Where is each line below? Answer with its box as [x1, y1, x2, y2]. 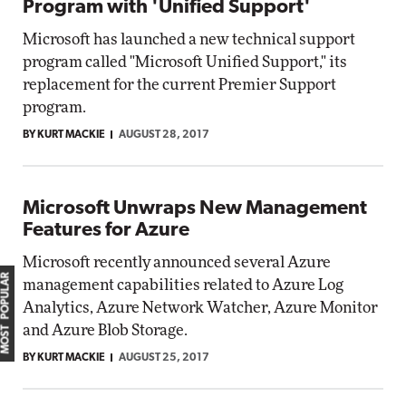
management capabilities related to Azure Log [23, 277, 343, 293]
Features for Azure [23, 220, 189, 241]
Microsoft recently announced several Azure [23, 255, 331, 270]
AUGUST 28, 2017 [119, 130, 209, 140]
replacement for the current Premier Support [23, 77, 336, 92]
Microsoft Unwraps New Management [23, 198, 367, 219]
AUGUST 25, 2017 [119, 353, 209, 363]
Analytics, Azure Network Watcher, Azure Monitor [23, 300, 378, 315]
